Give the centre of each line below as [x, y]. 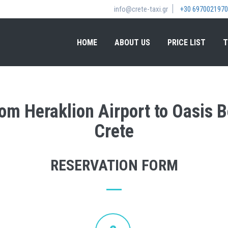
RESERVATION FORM [114, 165]
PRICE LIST [187, 42]
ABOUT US [132, 42]
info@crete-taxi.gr [141, 9]
